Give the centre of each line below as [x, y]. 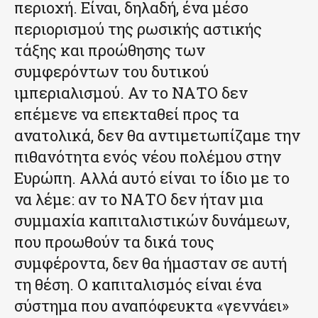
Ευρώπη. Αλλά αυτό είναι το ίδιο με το [152, 177]
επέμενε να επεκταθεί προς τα [127, 114]
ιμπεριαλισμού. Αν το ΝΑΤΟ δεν [131, 92]
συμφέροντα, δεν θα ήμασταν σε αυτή [150, 263]
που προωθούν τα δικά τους [114, 241]
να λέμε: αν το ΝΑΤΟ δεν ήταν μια [139, 199]
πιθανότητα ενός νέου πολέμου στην [148, 156]
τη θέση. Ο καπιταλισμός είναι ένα [138, 284]
